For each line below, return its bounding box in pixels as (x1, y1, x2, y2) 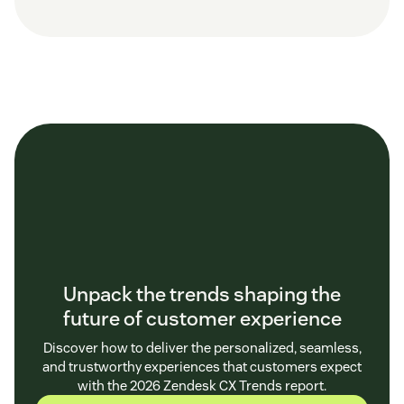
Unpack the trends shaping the (63, 280, 341, 307)
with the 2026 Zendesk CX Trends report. (78, 376, 326, 394)
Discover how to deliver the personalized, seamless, (42, 338, 362, 356)
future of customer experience (62, 305, 342, 331)
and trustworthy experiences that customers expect (42, 357, 362, 375)
